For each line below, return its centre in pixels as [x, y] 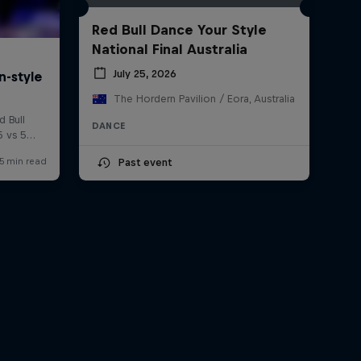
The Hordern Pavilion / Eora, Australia [204, 99]
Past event [144, 163]
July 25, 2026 [144, 73]
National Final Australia [169, 50]
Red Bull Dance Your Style [179, 30]
